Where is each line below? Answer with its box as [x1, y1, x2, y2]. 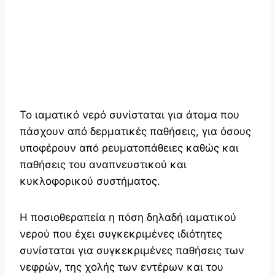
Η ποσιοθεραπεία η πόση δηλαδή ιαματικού [20, 211, 236, 223]
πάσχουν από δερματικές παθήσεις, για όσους [20, 125, 251, 137]
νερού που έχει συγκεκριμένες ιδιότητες [20, 227, 222, 240]
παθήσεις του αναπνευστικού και [20, 158, 187, 171]
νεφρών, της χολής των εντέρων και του [20, 260, 223, 273]
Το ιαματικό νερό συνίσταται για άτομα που [20, 108, 239, 121]
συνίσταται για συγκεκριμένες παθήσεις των [20, 244, 244, 257]
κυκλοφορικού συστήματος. [20, 174, 160, 187]
